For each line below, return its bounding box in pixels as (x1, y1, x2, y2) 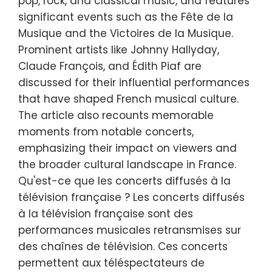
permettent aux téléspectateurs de (18, 255, 205, 270)
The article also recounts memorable (18, 107, 214, 123)
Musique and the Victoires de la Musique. (18, 25, 233, 41)
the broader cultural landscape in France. (18, 157, 236, 172)
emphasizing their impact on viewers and (18, 140, 237, 155)
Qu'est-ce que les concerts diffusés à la (18, 173, 231, 188)
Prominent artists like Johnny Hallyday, (18, 42, 219, 57)
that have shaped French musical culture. (18, 91, 239, 106)
